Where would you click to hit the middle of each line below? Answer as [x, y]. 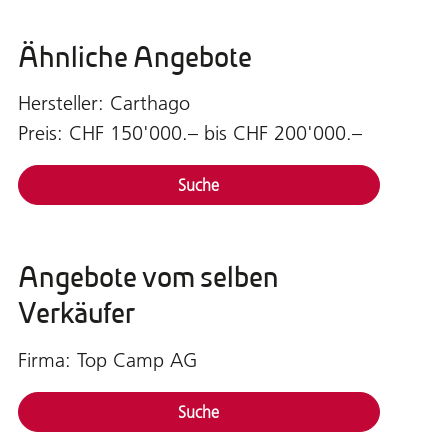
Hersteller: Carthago [103, 103]
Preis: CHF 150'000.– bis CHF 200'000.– [189, 133]
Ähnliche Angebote [134, 56]
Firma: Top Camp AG [107, 359]
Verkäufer [76, 313]
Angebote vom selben [148, 277]
